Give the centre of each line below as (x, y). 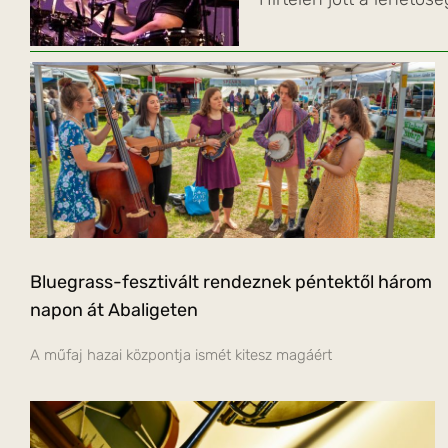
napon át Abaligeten (114, 309)
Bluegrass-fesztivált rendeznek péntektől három (231, 281)
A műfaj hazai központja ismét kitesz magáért (181, 354)
